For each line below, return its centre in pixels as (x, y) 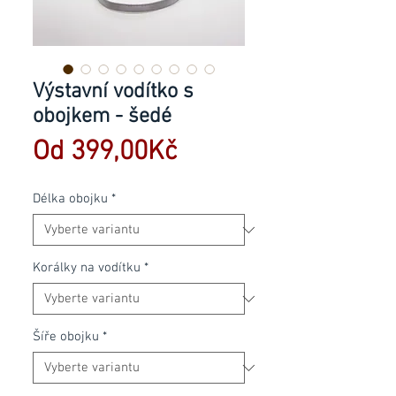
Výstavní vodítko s (113, 92)
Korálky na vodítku (87, 268)
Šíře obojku (66, 337)
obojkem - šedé (102, 117)
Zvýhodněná (248, 152)
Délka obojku (70, 199)
